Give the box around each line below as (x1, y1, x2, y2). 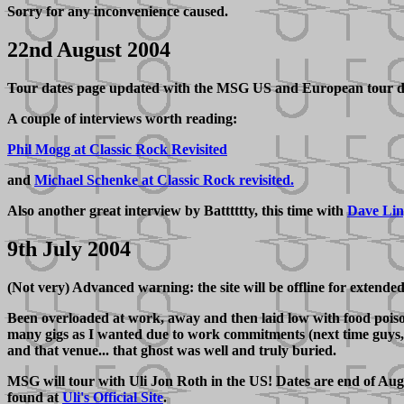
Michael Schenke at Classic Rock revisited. (34, 172, 294, 188)
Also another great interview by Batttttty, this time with (7, 203, 347, 219)
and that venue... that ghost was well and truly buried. (7, 342, 336, 358)
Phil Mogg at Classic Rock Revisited (7, 142, 227, 158)
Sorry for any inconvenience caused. (7, 4, 228, 20)
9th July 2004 (7, 236, 131, 261)
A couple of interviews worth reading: (7, 111, 237, 127)
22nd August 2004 (7, 38, 170, 62)
